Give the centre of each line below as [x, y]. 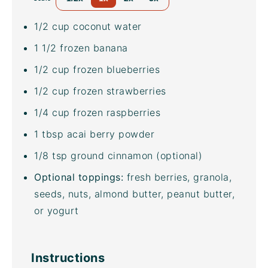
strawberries [136, 91]
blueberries [133, 69]
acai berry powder [110, 134]
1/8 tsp [51, 156]
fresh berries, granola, [177, 177]
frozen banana [92, 48]
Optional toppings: [79, 177]
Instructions [68, 258]
